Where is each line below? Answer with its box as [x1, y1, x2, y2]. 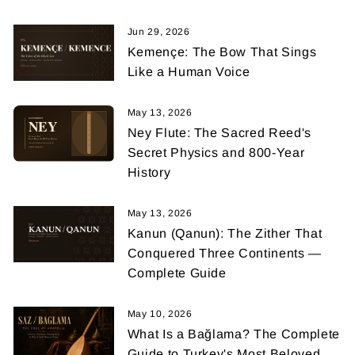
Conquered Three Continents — [127, 246, 322, 260]
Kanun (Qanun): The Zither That [127, 226, 323, 240]
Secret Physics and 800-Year [127, 145, 305, 159]
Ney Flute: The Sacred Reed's [127, 125, 311, 139]
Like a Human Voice [127, 64, 250, 78]
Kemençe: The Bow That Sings [127, 44, 317, 59]
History [127, 165, 171, 179]
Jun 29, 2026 [127, 25, 190, 37]
